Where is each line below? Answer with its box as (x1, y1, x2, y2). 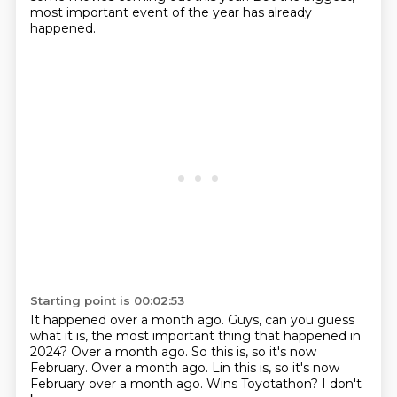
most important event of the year (29, 4, 243, 20)
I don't (321, 376, 362, 392)
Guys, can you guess (227, 312, 354, 328)
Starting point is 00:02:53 (29, 293, 184, 307)
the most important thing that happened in (90, 328, 361, 344)
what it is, (29, 328, 91, 344)
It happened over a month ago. (29, 312, 228, 328)
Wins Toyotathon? (206, 376, 322, 392)
